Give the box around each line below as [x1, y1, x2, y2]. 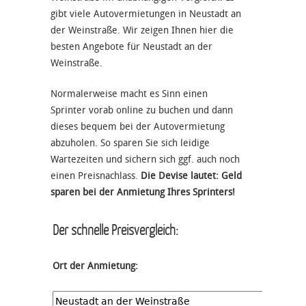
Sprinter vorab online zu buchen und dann [51, 104, 233, 116]
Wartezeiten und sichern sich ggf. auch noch [51, 153, 240, 165]
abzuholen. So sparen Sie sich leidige [51, 137, 210, 149]
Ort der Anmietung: [53, 260, 138, 272]
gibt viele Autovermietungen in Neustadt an [51, 8, 241, 20]
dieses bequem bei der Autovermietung [51, 120, 225, 133]
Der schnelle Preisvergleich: [53, 221, 178, 238]
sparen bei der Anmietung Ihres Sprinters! [51, 186, 235, 198]
